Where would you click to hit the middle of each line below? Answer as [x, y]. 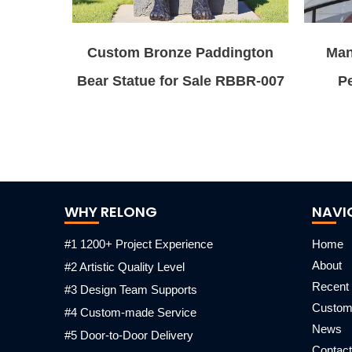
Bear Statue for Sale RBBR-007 [180, 81]
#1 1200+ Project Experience [139, 244]
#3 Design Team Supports [131, 290]
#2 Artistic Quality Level [125, 267]
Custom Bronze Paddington [180, 52]
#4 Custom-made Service [130, 312]
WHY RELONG [111, 212]
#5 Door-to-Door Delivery [129, 335]
